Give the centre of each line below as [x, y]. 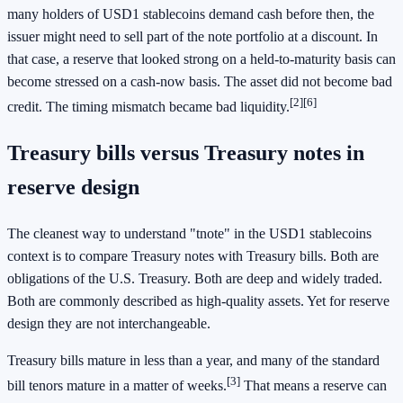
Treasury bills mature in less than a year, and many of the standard [193, 361]
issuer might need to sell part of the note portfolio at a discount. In [193, 37]
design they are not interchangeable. [109, 324]
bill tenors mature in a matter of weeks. [117, 386]
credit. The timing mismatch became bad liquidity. [148, 107]
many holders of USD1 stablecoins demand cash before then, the [191, 14]
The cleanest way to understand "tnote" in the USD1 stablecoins [189, 234]
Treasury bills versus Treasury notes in [186, 153]
